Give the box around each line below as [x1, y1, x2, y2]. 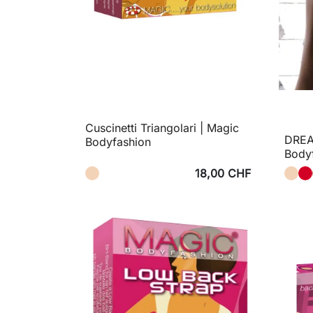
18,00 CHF [195, 166, 251, 181]
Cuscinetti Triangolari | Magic [85, 120, 239, 135]
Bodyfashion [85, 134, 151, 149]
